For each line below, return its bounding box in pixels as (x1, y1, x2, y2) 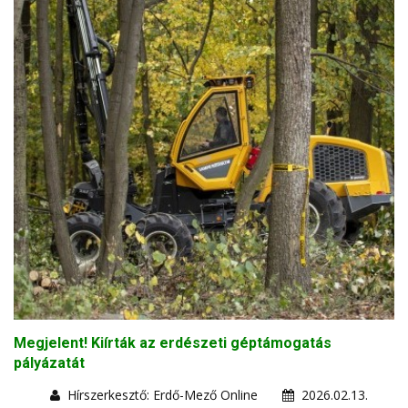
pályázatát (14, 354, 85, 372)
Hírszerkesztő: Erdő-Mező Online (67, 386, 258, 404)
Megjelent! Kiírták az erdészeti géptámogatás (14, 334, 331, 352)
